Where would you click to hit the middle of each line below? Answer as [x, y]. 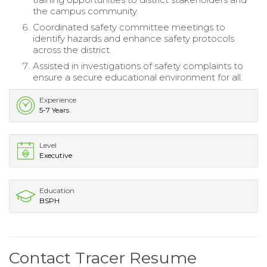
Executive [56, 155]
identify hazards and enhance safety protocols [133, 38]
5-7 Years [54, 110]
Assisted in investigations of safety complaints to [138, 66]
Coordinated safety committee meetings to [129, 27]
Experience [58, 100]
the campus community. [86, 11]
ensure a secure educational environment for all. [138, 77]
